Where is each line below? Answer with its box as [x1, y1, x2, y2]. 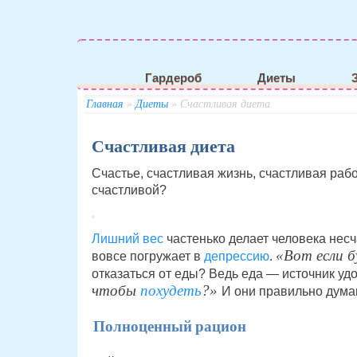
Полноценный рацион [92, 318, 246, 336]
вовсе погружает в [91, 249, 204, 263]
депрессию [203, 249, 269, 263]
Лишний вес [91, 231, 163, 245]
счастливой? [91, 182, 167, 197]
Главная [85, 97, 124, 110]
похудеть [139, 281, 202, 299]
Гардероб [144, 72, 202, 84]
